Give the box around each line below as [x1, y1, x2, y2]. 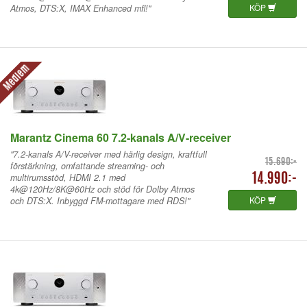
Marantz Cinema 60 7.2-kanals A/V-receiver [10, 129, 231, 145]
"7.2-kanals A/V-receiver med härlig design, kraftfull [10, 147, 207, 160]
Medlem [2, 64, 32, 93]
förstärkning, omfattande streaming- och [10, 159, 164, 172]
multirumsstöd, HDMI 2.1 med [10, 171, 125, 184]
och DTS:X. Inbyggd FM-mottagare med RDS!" [10, 194, 190, 207]
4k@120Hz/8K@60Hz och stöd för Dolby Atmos [10, 182, 195, 195]
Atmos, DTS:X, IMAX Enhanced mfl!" [10, 1, 151, 14]
